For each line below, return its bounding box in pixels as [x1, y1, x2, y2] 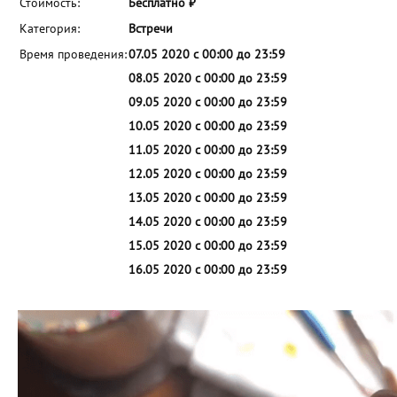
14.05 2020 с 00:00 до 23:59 [128, 214, 287, 230]
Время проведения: [19, 47, 127, 62]
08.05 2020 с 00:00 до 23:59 [128, 71, 287, 86]
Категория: [19, 21, 80, 36]
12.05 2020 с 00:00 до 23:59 [128, 167, 287, 182]
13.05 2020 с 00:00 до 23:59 [128, 191, 287, 206]
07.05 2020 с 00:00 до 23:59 [128, 47, 285, 62]
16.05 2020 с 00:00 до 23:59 [128, 262, 287, 277]
